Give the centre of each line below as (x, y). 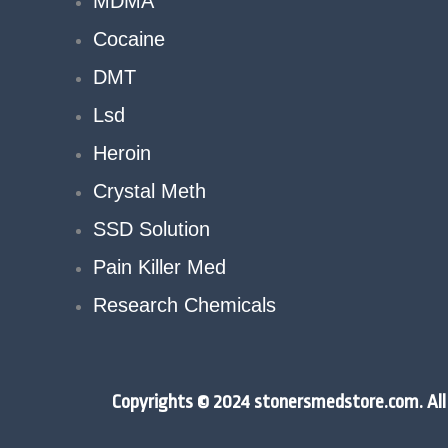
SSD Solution (151, 229)
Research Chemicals (184, 305)
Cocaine (129, 39)
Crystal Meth (149, 191)
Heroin (122, 153)
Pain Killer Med (159, 267)
